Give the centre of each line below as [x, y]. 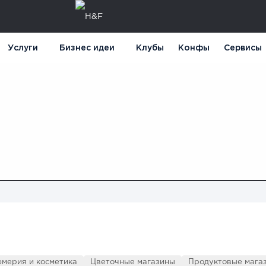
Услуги [23, 48]
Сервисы [243, 48]
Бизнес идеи [87, 48]
